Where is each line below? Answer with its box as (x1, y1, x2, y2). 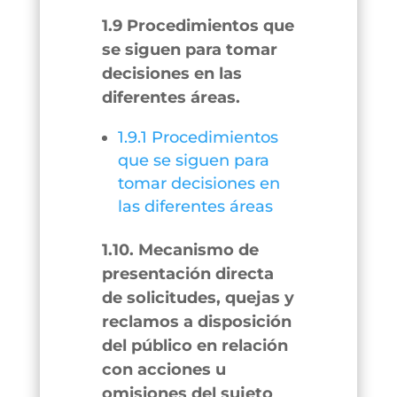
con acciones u (101, 360, 226, 379)
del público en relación (101, 336, 288, 355)
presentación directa (101, 264, 274, 284)
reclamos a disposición (101, 312, 292, 331)
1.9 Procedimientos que (101, 16, 294, 35)
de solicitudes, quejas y (101, 288, 294, 307)
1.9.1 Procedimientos (117, 128, 278, 147)
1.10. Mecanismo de (101, 240, 259, 260)
